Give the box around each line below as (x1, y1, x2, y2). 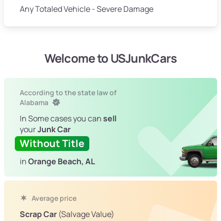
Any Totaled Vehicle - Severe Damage (20, 3, 153, 15)
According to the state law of (20, 88, 116, 98)
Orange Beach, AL (28, 156, 95, 167)
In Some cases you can (20, 113, 103, 124)
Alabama (20, 98, 50, 108)
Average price (30, 193, 76, 203)
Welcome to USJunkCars (44, 50, 177, 67)
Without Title (20, 137, 84, 150)
